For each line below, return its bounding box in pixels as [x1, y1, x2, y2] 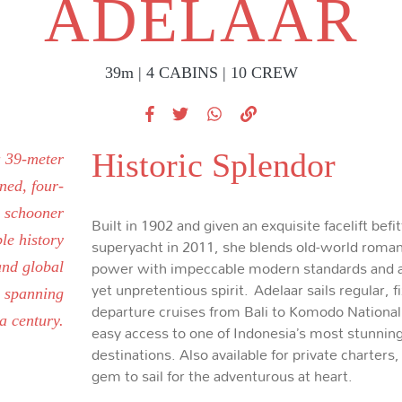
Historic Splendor [92, 146, 336, 184]
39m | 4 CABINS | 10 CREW [104, 64, 298, 82]
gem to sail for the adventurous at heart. [92, 361, 354, 390]
